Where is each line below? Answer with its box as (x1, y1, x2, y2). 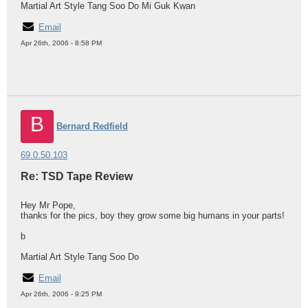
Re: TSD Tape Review (21, 170, 133, 182)
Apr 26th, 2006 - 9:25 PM (21, 290, 102, 298)
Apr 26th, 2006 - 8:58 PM (21, 39, 102, 47)
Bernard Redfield (56, 121, 128, 131)
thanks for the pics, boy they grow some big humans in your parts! (21, 210, 285, 221)
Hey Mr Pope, (21, 200, 76, 210)
